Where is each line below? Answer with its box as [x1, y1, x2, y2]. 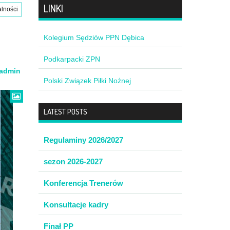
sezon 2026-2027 [43, 157, 103, 166]
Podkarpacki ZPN [43, 55, 100, 63]
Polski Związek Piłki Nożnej [43, 76, 131, 85]
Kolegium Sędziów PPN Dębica [43, 33, 144, 42]
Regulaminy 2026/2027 [43, 136, 123, 144]
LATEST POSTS [43, 107, 87, 117]
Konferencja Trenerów [43, 179, 123, 187]
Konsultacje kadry [43, 200, 108, 209]
